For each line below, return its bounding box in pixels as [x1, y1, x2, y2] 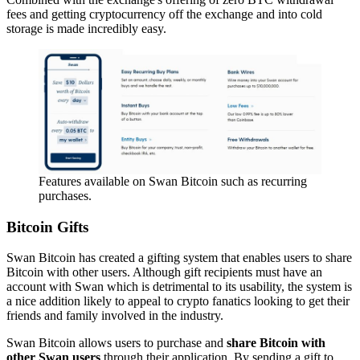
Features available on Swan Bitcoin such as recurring [39, 174, 307, 188]
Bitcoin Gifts [6, 218, 88, 235]
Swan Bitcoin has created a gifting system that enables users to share [6, 251, 352, 265]
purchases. [39, 188, 92, 202]
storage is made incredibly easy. [6, 22, 166, 36]
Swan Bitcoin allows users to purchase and [6, 336, 227, 350]
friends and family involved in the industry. [6, 309, 223, 323]
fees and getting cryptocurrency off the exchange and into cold [6, 7, 322, 22]
